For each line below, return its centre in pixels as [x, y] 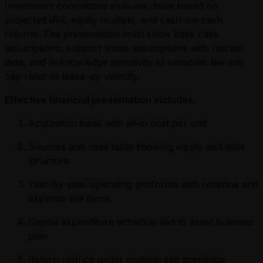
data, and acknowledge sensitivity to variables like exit [124, 62]
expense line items [69, 198]
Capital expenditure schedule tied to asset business [141, 222]
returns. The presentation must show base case [112, 34]
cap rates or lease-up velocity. [72, 76]
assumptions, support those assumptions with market [124, 48]
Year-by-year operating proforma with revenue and [143, 184]
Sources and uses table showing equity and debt [136, 146]
